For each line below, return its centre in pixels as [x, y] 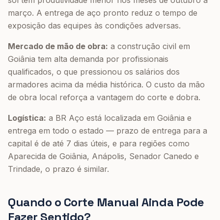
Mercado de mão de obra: [58, 46]
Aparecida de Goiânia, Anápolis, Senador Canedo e [103, 156]
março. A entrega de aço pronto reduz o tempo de [103, 13]
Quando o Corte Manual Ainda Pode [106, 202]
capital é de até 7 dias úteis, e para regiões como [99, 143]
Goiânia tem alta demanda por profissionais [88, 59]
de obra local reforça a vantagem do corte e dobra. [104, 97]
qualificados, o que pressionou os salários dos [94, 72]
